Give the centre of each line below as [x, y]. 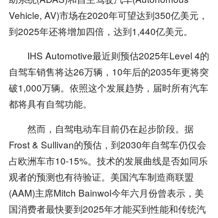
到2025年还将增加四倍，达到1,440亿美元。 [100, 31]
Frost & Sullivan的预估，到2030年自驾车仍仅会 [107, 145]
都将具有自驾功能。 [50, 104]
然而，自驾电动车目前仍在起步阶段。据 [101, 128]
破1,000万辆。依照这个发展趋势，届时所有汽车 [108, 88]
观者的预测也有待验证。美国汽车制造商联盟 [101, 177]
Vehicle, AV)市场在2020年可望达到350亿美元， [108, 15]
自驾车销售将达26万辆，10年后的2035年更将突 [109, 72]
